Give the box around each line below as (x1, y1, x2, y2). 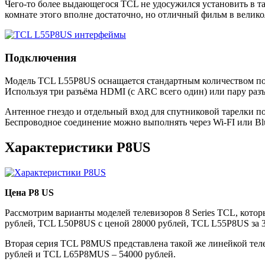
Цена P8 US (5, 187, 54, 198)
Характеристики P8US (5, 139, 150, 155)
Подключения (5, 51, 76, 64)
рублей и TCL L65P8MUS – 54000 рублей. (5, 248, 176, 259)
